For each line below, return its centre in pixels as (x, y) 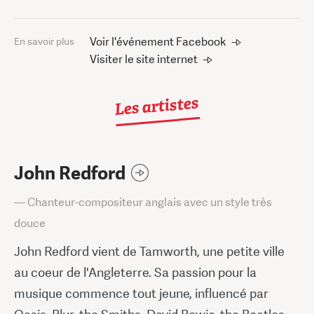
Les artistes (156, 106)
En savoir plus (44, 41)
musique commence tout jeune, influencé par (141, 293)
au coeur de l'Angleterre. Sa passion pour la (135, 272)
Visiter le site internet (144, 59)
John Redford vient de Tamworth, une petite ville (149, 251)
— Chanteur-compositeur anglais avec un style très (143, 202)
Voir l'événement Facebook (158, 41)
